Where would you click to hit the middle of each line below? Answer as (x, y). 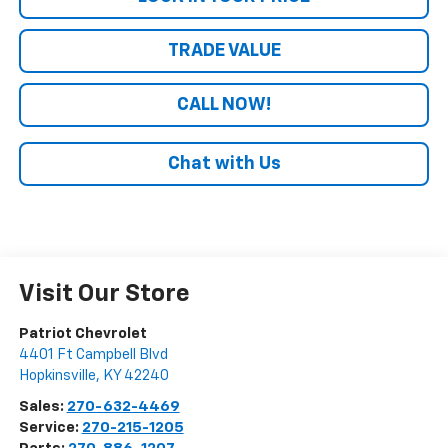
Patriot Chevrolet (82, 334)
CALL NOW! (224, 105)
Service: (50, 428)
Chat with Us (224, 164)
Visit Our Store (104, 294)
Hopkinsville (57, 376)
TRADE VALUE (224, 51)
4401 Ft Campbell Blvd (93, 355)
